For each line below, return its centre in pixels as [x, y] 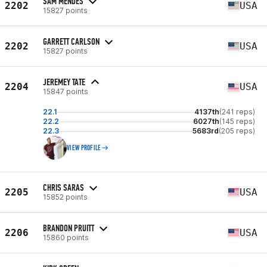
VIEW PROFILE [84, 148]
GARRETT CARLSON [71, 41]
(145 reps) [237, 121]
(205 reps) [237, 131]
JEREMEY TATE [64, 82]
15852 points [65, 197]
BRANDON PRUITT [69, 228]
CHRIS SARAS [63, 187]
